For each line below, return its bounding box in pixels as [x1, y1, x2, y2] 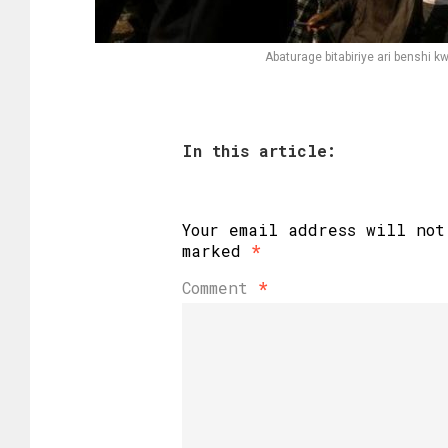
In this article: [182, 140, 336, 161]
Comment [182, 277, 258, 298]
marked [182, 240, 251, 261]
